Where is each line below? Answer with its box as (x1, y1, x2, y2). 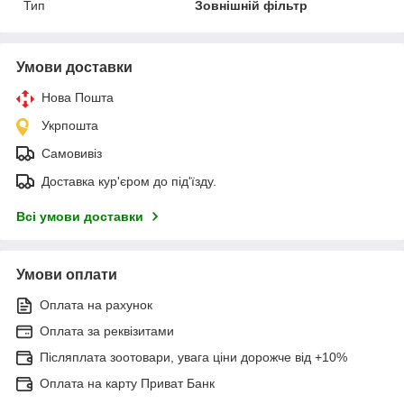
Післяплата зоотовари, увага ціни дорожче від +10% (40, 350, 347, 365)
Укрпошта (41, 118, 98, 133)
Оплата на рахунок (40, 298, 152, 313)
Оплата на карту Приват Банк (40, 376, 215, 391)
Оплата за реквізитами (40, 324, 174, 339)
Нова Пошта (41, 90, 114, 106)
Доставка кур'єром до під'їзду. (41, 174, 216, 189)
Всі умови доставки (16, 209, 143, 225)
